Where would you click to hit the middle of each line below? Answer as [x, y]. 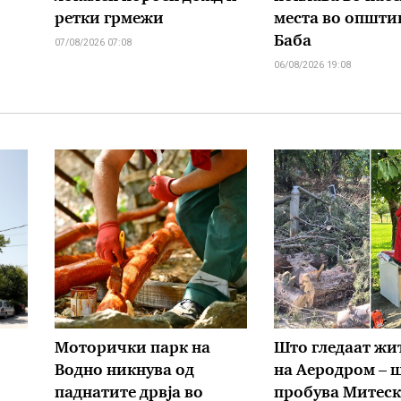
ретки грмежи [109, 20]
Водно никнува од [124, 371]
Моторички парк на [132, 349]
